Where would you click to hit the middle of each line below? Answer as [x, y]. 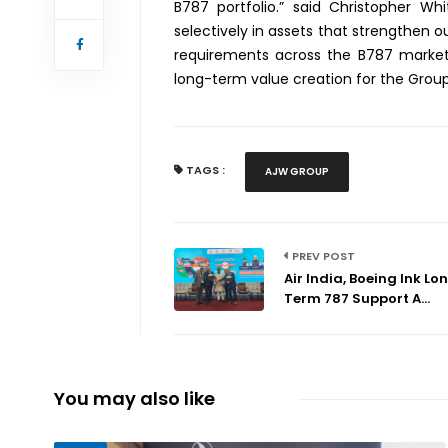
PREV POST [322, 256]
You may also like [134, 399]
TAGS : [204, 170]
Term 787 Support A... [356, 299]
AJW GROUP [297, 172]
